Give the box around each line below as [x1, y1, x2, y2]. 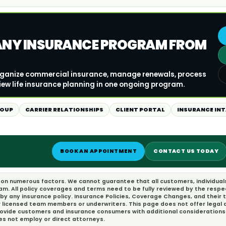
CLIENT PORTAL [116, 105, 165, 114]
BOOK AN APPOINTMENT [60, 147, 137, 155]
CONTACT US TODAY [153, 147, 219, 155]
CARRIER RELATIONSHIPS [25, 105, 103, 114]
